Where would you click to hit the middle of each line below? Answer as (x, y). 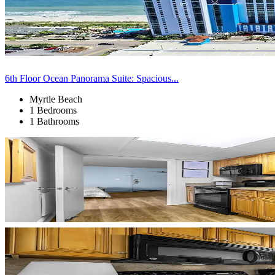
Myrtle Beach (56, 99)
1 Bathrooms (54, 121)
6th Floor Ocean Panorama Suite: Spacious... (92, 78)
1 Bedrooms (53, 110)
